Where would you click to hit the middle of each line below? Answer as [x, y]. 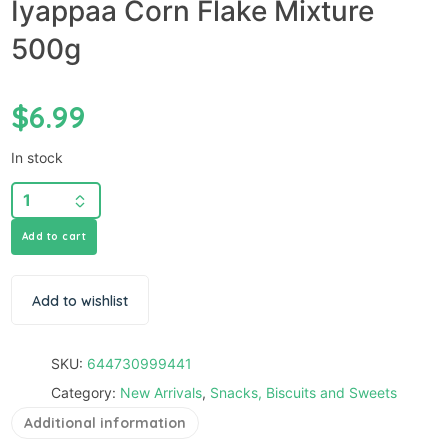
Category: [85, 392]
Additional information [104, 422]
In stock [36, 157]
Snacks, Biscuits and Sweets [303, 392]
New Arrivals [161, 392]
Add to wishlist [79, 300]
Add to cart [53, 236]
